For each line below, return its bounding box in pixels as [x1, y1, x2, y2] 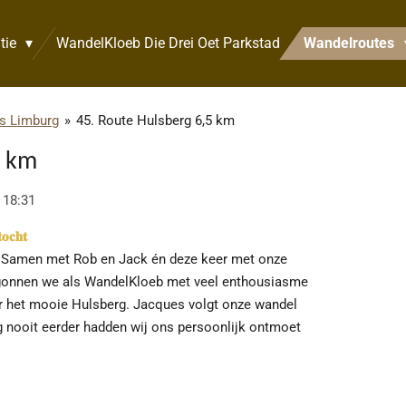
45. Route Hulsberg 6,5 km [76, 112, 235, 129]
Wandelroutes [304, 34, 399, 52]
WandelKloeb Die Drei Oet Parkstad [56, 34, 281, 52]
